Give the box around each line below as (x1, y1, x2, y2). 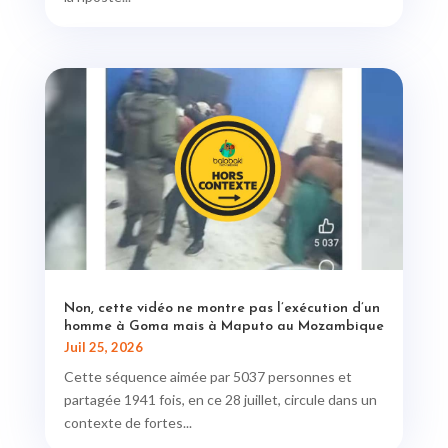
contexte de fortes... (63, 413, 192, 431)
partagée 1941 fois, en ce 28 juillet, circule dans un (63, 390, 377, 408)
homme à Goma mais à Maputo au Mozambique (63, 318, 384, 334)
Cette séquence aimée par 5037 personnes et (63, 367, 352, 385)
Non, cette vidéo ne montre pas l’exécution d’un (63, 300, 380, 316)
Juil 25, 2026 (63, 338, 143, 355)
